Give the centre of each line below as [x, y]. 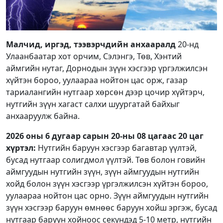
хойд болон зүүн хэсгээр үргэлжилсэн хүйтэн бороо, [107, 183]
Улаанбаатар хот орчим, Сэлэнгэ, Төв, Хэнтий [94, 56]
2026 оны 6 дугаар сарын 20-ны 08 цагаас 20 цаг [105, 136]
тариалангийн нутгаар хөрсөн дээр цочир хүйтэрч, [105, 92]
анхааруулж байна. [43, 116]
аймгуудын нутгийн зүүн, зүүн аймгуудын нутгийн [103, 171]
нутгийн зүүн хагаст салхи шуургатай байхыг [93, 104]
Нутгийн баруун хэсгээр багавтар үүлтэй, [116, 148]
